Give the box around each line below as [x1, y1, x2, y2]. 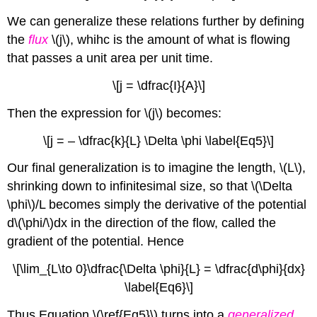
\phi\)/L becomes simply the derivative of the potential [7, 197, 307, 212]
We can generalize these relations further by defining [7, 14, 305, 29]
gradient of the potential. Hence [7, 234, 185, 249]
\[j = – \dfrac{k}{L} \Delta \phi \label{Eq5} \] [43, 133, 274, 148]
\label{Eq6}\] [124, 280, 193, 295]
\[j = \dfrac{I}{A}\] [112, 79, 205, 93]
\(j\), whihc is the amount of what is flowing [48, 33, 291, 47]
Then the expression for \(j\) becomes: [7, 105, 222, 120]
